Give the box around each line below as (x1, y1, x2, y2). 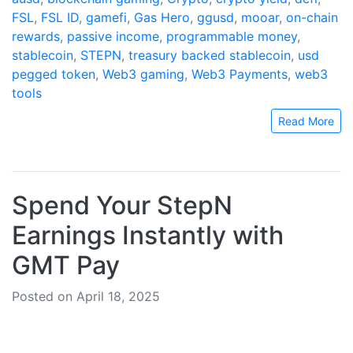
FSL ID (41, 9, 79, 25)
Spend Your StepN (12, 190, 232, 221)
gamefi (86, 9, 127, 25)
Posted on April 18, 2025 (12, 288, 160, 304)
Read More (278, 114, 334, 128)
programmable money (166, 28, 297, 44)
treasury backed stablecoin (128, 47, 291, 63)
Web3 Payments (191, 66, 288, 82)
